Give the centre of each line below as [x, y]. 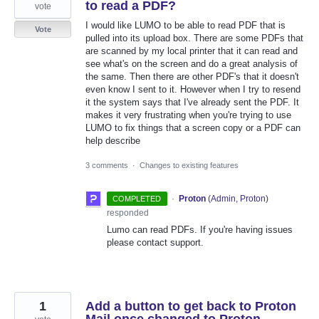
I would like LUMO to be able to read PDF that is [185, 26]
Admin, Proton [238, 199]
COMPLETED [137, 199]
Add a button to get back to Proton [191, 307]
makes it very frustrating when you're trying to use [188, 115]
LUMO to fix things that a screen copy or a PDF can [193, 128]
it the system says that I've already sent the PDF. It [192, 103]
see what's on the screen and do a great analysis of [192, 64]
